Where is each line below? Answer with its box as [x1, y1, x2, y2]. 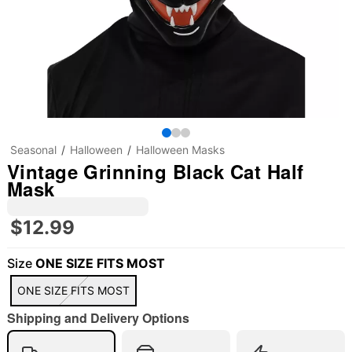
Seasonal [9, 143, 57, 156]
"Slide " [13, 266, 58, 285]
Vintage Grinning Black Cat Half [6, 158, 304, 185]
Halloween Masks [135, 143, 225, 156]
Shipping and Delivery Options [6, 309, 189, 327]
